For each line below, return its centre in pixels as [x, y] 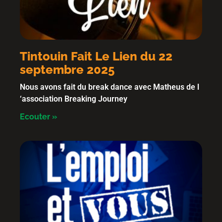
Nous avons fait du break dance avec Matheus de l [110, 87]
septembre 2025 [67, 70]
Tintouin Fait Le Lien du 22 [96, 56]
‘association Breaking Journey [74, 99]
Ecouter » [38, 117]
